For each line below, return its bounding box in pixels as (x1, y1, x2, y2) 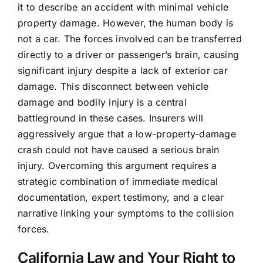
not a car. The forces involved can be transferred (17, 33, 242, 45)
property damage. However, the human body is (17, 17, 234, 29)
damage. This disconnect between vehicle (17, 80, 209, 93)
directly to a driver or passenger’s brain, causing (17, 49, 239, 61)
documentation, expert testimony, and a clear (17, 191, 224, 204)
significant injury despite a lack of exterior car (17, 65, 228, 77)
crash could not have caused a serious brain (17, 144, 220, 156)
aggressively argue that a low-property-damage (17, 128, 236, 140)
